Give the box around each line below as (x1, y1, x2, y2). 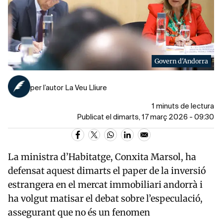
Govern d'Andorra (155, 56, 208, 65)
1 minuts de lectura (152, 103, 214, 110)
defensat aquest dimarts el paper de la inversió (8, 165, 206, 176)
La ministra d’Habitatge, (8, 151, 115, 163)
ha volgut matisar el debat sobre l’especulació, (8, 192, 203, 204)
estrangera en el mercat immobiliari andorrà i (8, 178, 203, 190)
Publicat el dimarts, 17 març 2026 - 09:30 (77, 113, 214, 121)
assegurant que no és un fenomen (8, 206, 150, 218)
